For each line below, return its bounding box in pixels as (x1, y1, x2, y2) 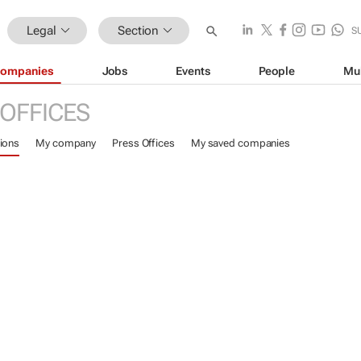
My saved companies (190, 137, 291, 149)
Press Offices (112, 137, 175, 149)
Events (176, 64, 210, 77)
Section (117, 23, 160, 38)
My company (35, 137, 97, 149)
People (258, 64, 295, 77)
